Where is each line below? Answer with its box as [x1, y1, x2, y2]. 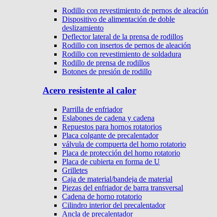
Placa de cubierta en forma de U [62, 157, 160, 166]
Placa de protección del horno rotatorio [62, 148, 180, 157]
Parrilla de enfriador [62, 105, 123, 113]
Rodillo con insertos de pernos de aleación [62, 41, 191, 50]
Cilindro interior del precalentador [62, 201, 165, 209]
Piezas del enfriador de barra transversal [62, 183, 183, 192]
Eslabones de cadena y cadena [62, 113, 155, 122]
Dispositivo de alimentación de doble [62, 15, 175, 24]
